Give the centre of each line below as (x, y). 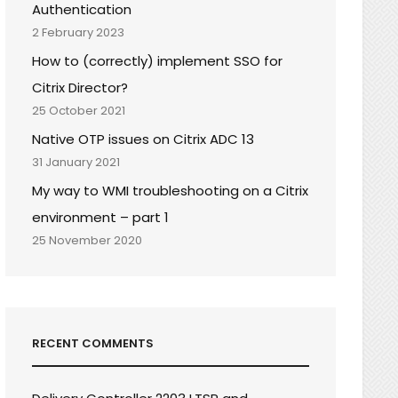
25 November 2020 (88, 240)
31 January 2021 (76, 162)
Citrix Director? (80, 87)
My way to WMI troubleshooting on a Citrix (171, 190)
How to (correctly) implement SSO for (158, 60)
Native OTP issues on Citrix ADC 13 (143, 139)
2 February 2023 (79, 32)
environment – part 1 (101, 217)
